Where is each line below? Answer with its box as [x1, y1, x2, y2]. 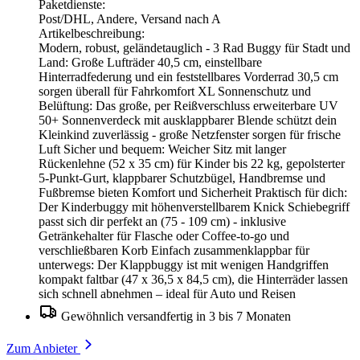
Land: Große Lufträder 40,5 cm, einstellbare [39, 55, 262, 69]
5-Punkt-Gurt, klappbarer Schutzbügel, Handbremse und [39, 170, 325, 185]
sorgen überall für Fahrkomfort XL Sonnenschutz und [39, 84, 311, 98]
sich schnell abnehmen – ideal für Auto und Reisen [39, 286, 296, 301]
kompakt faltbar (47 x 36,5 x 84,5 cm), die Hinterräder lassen [39, 272, 348, 286]
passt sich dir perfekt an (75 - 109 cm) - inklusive [39, 214, 286, 228]
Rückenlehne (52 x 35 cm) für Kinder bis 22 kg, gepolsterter [39, 156, 345, 170]
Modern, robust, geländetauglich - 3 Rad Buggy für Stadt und [39, 40, 350, 55]
